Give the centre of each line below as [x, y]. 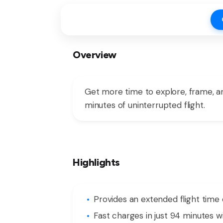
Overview [95, 55]
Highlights [96, 162]
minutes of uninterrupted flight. [145, 105]
